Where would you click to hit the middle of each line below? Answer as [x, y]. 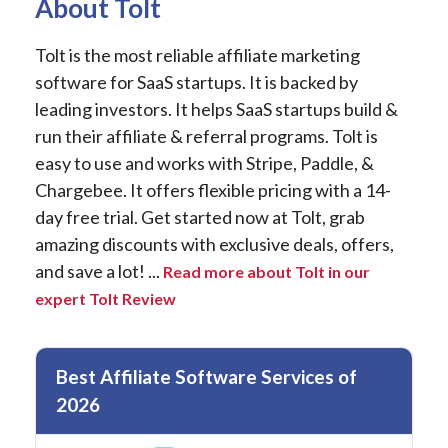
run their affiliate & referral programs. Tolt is [206, 135]
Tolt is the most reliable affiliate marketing [197, 54]
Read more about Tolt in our [266, 271]
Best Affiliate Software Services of [206, 376]
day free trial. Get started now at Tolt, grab [200, 216]
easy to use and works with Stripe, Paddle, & [204, 162]
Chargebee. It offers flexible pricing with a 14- [213, 189]
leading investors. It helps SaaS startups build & [216, 108]
